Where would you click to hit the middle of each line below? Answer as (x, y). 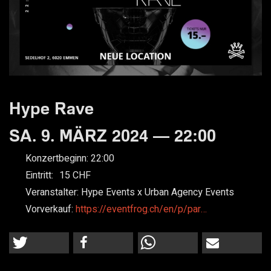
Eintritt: (39, 175)
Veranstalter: (53, 192)
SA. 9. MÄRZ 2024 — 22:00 (113, 135)
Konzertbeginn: (58, 158)
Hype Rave (51, 108)
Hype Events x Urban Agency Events (157, 192)
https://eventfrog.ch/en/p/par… (141, 209)
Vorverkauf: (50, 209)
